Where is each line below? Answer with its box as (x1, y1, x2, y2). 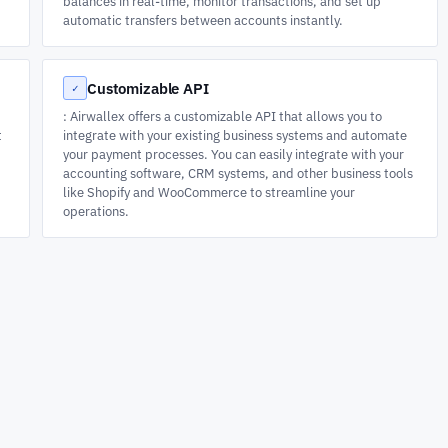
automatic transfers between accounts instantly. (63, 12, 343, 28)
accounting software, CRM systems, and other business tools (63, 165, 413, 181)
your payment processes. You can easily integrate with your (63, 146, 404, 162)
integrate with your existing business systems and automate (63, 127, 407, 143)
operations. (63, 203, 129, 219)
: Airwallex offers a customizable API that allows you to (63, 108, 382, 124)
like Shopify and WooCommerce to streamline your (63, 184, 355, 200)
